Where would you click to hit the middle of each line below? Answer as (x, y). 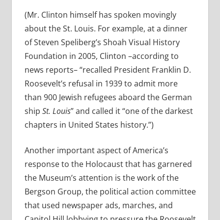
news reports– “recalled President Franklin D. (108, 70)
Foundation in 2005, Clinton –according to (101, 56)
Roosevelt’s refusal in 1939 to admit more (101, 84)
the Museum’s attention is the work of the (101, 178)
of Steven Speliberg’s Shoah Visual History (102, 42)
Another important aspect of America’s (96, 151)
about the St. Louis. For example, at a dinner (106, 29)
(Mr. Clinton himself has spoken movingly (100, 15)
